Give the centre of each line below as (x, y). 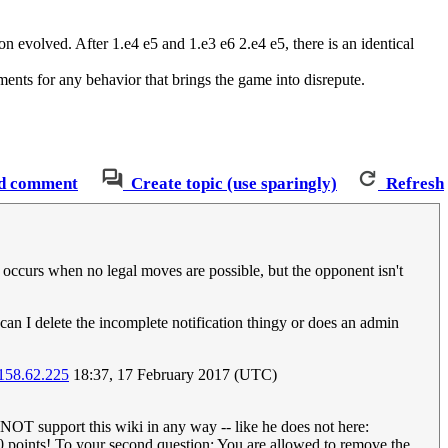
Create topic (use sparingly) (234, 183)
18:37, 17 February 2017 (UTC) (173, 374)
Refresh (415, 183)
